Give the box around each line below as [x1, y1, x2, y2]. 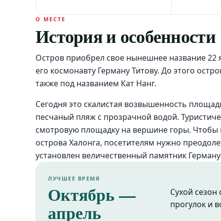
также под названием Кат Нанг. [36, 78, 156, 89]
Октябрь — [48, 182, 136, 207]
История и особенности [36, 23, 216, 49]
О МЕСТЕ [36, 15, 66, 23]
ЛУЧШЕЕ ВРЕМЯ [48, 175, 100, 182]
